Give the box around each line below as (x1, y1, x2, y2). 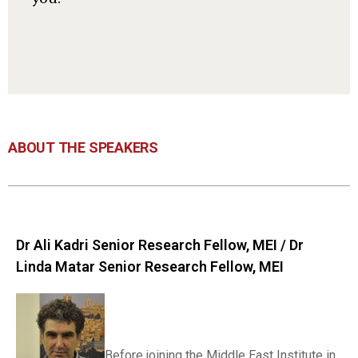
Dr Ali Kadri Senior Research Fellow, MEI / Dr (16, 237, 304, 253)
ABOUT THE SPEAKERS (8, 139, 158, 156)
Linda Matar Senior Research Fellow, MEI (16, 258, 284, 275)
